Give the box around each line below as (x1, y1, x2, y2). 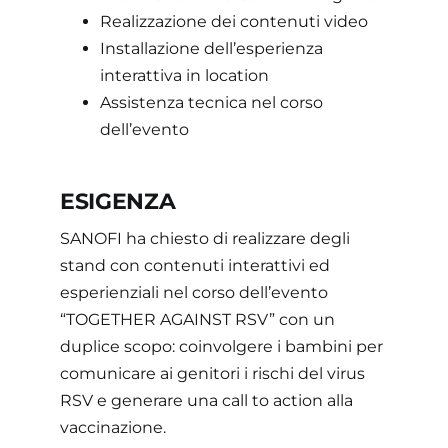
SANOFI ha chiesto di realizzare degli (59, 229, 350, 248)
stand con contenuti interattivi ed (59, 256, 330, 275)
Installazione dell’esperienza (99, 39, 323, 58)
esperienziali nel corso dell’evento (59, 283, 328, 302)
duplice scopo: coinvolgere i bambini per (59, 337, 383, 356)
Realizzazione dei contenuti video (99, 12, 368, 31)
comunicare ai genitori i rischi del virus (59, 364, 365, 383)
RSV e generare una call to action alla (59, 391, 353, 410)
